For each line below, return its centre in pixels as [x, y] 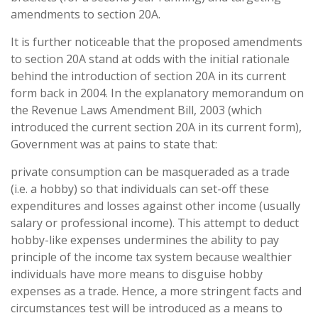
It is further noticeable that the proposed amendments [157, 42]
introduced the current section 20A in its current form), [156, 127]
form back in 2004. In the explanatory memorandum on [157, 93]
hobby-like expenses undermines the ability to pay [145, 240]
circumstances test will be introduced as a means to [147, 308]
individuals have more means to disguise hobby [137, 274]
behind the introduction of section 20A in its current [148, 76]
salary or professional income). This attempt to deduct [155, 223]
